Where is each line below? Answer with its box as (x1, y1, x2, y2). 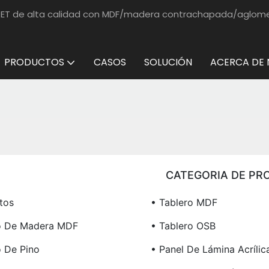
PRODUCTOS (4, 55, 64, 69)
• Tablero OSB (150, 220, 216, 232)
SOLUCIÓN (144, 55, 192, 69)
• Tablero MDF (150, 196, 217, 209)
